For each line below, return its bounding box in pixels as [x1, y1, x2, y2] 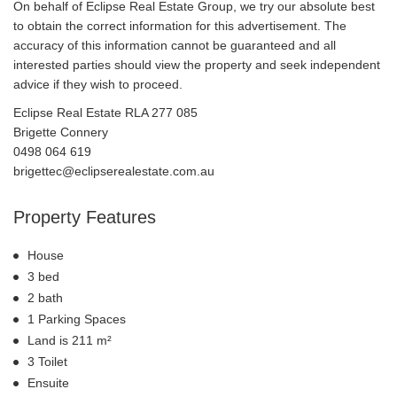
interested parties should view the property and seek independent [13, 57, 380, 72]
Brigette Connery [13, 124, 108, 139]
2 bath [27, 290, 63, 305]
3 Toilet [27, 354, 67, 369]
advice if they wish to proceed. [13, 76, 183, 91]
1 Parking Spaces [27, 311, 126, 326]
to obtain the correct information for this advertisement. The [13, 18, 346, 33]
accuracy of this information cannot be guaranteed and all [13, 37, 336, 52]
